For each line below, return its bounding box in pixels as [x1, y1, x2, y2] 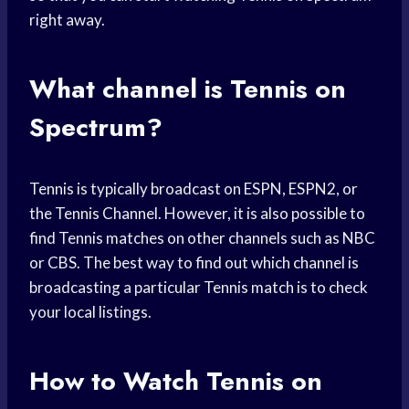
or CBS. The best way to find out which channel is [29, 253, 359, 273]
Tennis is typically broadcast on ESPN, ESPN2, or [29, 179, 358, 199]
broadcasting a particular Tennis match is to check [29, 278, 368, 298]
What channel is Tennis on [29, 70, 346, 109]
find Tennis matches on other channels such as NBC [29, 228, 375, 248]
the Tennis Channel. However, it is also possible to [29, 204, 365, 224]
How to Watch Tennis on [29, 362, 322, 401]
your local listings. [29, 302, 152, 322]
